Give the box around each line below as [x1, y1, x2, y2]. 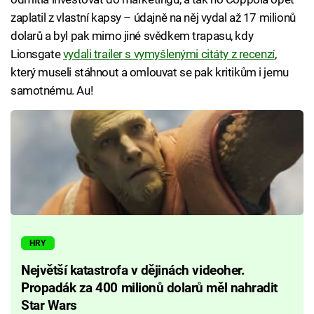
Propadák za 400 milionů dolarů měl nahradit [21, 280, 278, 296]
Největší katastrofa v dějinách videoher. [21, 263, 245, 279]
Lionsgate [11, 46, 63, 61]
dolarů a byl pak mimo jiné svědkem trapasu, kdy [11, 28, 254, 43]
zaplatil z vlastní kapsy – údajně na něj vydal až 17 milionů [11, 10, 296, 25]
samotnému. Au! [11, 83, 93, 97]
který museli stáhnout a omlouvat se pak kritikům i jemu [11, 64, 289, 79]
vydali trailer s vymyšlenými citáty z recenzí [62, 46, 275, 61]
